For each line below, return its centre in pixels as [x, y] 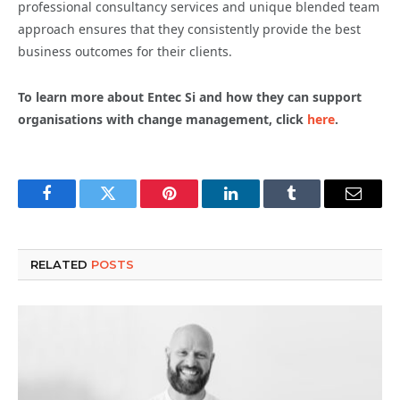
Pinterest [196, 207]
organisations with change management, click [162, 119]
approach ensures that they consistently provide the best [189, 29]
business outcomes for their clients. [125, 51]
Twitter [130, 207]
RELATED [61, 264]
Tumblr [314, 207]
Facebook [76, 207]
